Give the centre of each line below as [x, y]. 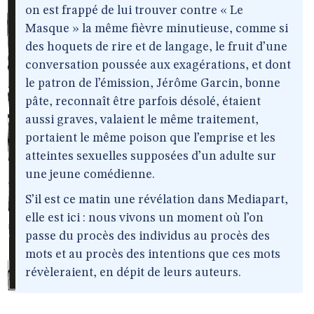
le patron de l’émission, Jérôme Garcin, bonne [153, 83]
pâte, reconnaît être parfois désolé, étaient [143, 102]
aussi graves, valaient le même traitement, [142, 120]
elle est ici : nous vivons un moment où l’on [144, 218]
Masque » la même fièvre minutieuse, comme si [157, 29]
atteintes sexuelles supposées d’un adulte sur [151, 156]
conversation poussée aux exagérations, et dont [158, 65]
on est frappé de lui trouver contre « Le [134, 11]
